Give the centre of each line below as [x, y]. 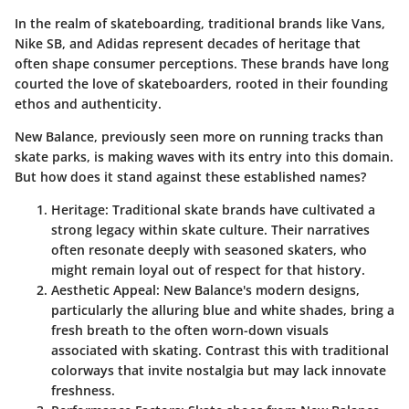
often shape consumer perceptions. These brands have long [202, 64]
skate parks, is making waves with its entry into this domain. [204, 157]
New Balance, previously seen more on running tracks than [199, 137]
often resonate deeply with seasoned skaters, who [209, 250]
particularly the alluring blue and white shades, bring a [223, 310]
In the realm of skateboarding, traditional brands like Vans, [200, 24]
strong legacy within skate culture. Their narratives [210, 230]
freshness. [83, 391]
